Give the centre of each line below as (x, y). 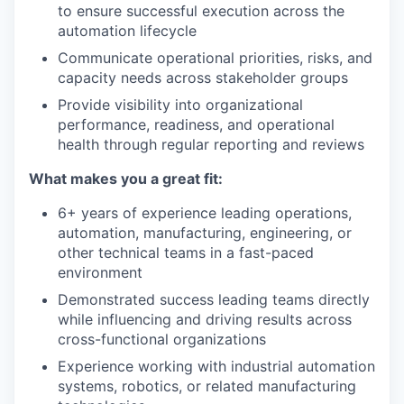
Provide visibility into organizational (180, 105)
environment (100, 272)
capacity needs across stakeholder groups (203, 78)
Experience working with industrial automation (216, 366)
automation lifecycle (127, 31)
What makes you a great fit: (126, 179)
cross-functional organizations (162, 339)
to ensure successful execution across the (201, 11)
